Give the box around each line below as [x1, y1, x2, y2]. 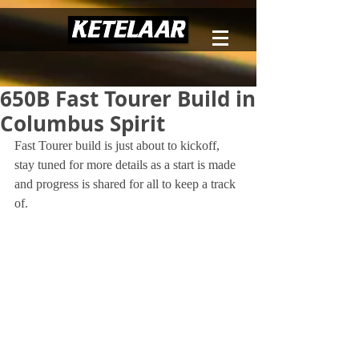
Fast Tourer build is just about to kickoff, [14, 139, 223, 152]
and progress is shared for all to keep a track [14, 177, 239, 191]
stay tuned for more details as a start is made [14, 158, 239, 171]
